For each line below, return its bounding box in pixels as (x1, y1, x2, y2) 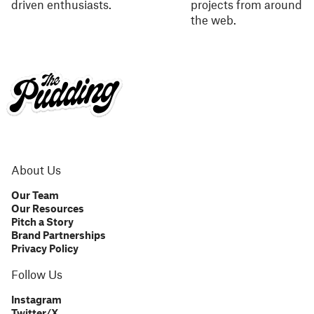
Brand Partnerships (11, 228, 106, 241)
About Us (11, 163, 61, 177)
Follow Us (11, 267, 62, 281)
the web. (191, 13, 237, 27)
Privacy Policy (11, 242, 78, 254)
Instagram (11, 293, 62, 306)
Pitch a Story (11, 215, 74, 228)
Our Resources (11, 202, 84, 214)
